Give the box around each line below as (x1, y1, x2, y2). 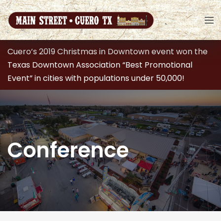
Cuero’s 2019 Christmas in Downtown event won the (7, 46, 208, 57)
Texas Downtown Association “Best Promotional (7, 59, 192, 71)
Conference (7, 136, 129, 165)
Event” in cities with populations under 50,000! (7, 73, 184, 84)
